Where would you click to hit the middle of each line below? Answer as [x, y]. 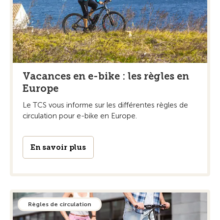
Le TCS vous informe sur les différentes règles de [105, 105]
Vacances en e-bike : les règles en [106, 76]
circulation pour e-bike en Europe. [80, 116]
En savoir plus [58, 147]
